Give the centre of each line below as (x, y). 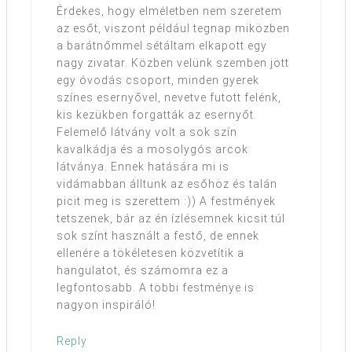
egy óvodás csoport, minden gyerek (158, 81)
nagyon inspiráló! (106, 305)
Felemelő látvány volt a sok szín (147, 132)
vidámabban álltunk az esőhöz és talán (167, 184)
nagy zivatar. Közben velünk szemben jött (173, 63)
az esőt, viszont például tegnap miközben (173, 29)
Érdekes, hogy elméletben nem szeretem (169, 11)
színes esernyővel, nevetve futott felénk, (169, 98)
